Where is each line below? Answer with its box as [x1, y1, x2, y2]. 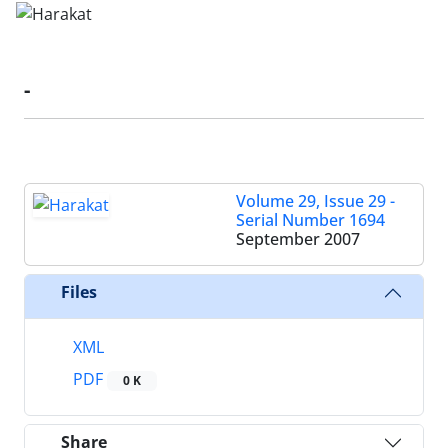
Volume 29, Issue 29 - [236, 189, 395, 212]
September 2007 [236, 227, 360, 250]
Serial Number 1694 [236, 208, 385, 231]
